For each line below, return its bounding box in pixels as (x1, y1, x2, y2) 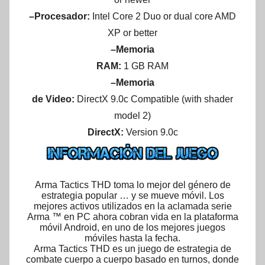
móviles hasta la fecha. (85, 233, 180, 244)
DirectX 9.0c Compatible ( (77, 94, 185, 105)
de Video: (32, 94, 75, 105)
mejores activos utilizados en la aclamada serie (33, 201, 232, 212)
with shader (185, 94, 233, 105)
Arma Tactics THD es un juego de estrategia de (34, 244, 231, 254)
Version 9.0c (123, 127, 178, 138)
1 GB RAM (124, 61, 169, 72)
